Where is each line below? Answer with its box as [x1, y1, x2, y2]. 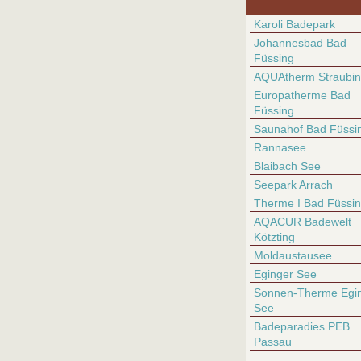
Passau [254, 335, 292, 348]
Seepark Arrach [254, 178, 333, 191]
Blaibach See [254, 160, 321, 172]
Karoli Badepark [254, 18, 335, 31]
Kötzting [254, 230, 295, 243]
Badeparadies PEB [254, 320, 350, 333]
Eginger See [254, 268, 317, 280]
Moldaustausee [254, 249, 332, 262]
